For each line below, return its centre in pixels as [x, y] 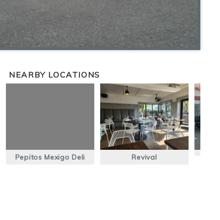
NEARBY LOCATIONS [55, 75]
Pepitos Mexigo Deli [50, 157]
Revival [144, 157]
